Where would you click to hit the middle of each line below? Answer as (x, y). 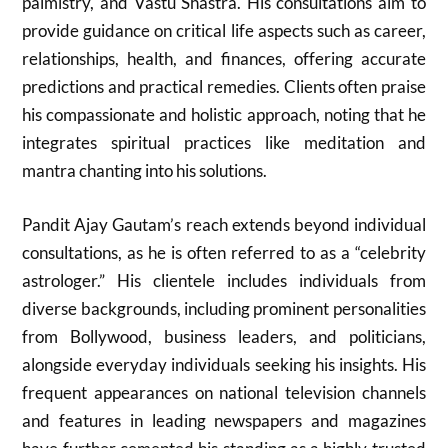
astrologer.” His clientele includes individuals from (224, 280)
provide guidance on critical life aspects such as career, (224, 30)
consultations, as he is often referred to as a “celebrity (224, 252)
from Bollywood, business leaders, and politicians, (224, 336)
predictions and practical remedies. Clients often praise (224, 86)
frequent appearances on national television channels (224, 392)
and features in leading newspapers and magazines (224, 420)
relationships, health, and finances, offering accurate (224, 58)
